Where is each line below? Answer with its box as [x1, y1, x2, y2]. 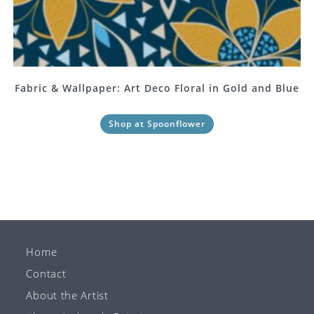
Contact [26, 266, 67, 280]
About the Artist [26, 287, 109, 302]
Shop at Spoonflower [109, 118, 205, 130]
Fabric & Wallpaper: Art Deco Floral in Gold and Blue [15, 81, 299, 95]
